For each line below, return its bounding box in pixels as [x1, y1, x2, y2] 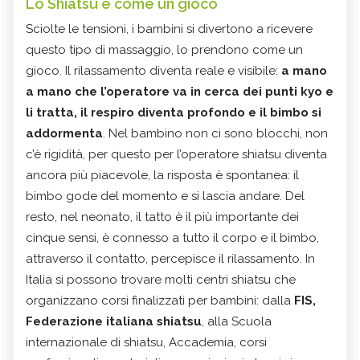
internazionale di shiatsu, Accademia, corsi [26, 334, 267, 350]
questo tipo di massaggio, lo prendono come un [26, 42, 303, 57]
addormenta [26, 125, 103, 141]
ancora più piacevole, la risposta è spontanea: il [26, 167, 299, 182]
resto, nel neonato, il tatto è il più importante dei [26, 209, 299, 224]
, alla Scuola [202, 313, 272, 329]
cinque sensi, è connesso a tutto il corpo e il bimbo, [26, 230, 319, 245]
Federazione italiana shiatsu [26, 313, 202, 329]
